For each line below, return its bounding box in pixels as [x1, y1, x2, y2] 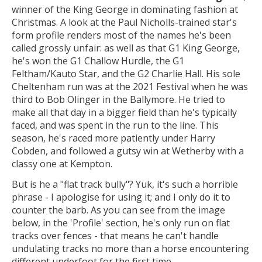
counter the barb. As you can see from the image [12, 204, 225, 217]
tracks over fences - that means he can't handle [12, 229, 219, 243]
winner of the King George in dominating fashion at [12, 2, 238, 16]
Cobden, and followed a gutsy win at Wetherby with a [12, 144, 244, 157]
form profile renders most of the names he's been [12, 28, 231, 42]
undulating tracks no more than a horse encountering [12, 242, 249, 256]
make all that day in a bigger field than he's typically [12, 105, 237, 119]
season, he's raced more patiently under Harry [12, 131, 215, 144]
